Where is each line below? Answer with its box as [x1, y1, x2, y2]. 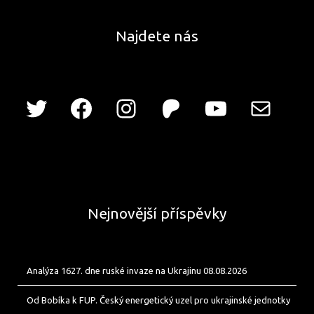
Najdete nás [116, 27, 198, 45]
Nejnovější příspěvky [88, 205, 226, 222]
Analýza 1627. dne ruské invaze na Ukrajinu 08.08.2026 [27, 266, 247, 276]
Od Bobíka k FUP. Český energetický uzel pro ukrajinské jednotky [27, 295, 290, 306]
